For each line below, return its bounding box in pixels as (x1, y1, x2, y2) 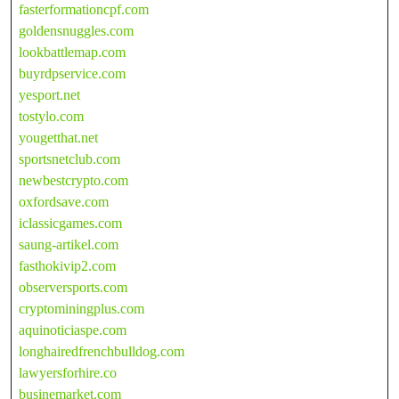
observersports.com (19, 279, 127, 295)
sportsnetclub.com (19, 151, 120, 167)
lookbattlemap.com (19, 44, 126, 60)
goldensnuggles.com (19, 22, 134, 38)
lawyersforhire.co (19, 364, 117, 380)
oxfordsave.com (19, 193, 109, 209)
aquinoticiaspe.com (19, 322, 126, 338)
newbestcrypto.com (19, 172, 128, 188)
